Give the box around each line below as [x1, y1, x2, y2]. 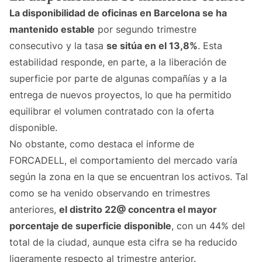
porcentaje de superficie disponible [9, 220, 171, 232]
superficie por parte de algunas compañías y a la [9, 73, 227, 85]
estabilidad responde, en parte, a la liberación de [9, 56, 226, 68]
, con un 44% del [171, 220, 245, 232]
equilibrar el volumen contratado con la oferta [9, 105, 214, 118]
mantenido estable [9, 23, 95, 36]
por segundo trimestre [95, 23, 196, 36]
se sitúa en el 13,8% [106, 40, 198, 52]
